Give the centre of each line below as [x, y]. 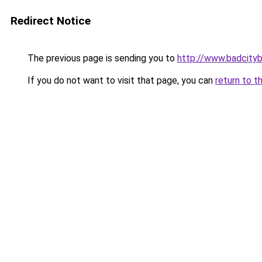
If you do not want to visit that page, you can [120, 80]
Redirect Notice [51, 21]
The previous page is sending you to [101, 58]
